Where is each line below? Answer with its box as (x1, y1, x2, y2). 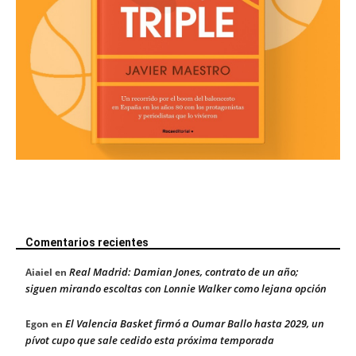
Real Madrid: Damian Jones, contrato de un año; (69, 264, 299, 279)
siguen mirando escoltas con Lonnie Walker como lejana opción (25, 281, 327, 296)
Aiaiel (25, 265, 52, 279)
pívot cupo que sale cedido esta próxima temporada (25, 332, 274, 347)
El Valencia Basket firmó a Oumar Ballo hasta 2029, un (65, 315, 324, 331)
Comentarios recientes (25, 235, 149, 249)
